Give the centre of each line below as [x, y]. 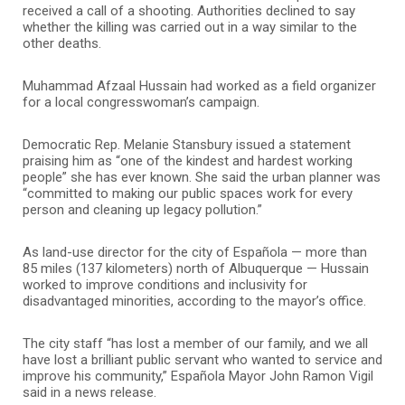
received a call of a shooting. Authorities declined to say [189, 11]
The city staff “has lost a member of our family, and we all [195, 344]
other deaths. [62, 44]
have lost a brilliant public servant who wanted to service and [202, 360]
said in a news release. [89, 393]
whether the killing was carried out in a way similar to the [190, 28]
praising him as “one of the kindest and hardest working [188, 161]
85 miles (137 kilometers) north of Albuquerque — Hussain [196, 269]
